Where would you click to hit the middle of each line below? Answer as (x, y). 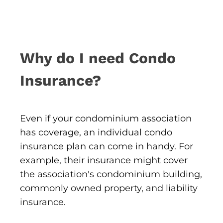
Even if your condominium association (106, 119)
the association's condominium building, (111, 174)
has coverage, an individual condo (96, 133)
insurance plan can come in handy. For (107, 147)
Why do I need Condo (98, 58)
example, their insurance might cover (104, 161)
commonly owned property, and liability (109, 188)
